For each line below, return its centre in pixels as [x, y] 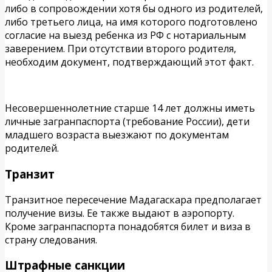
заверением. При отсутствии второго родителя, [121, 49]
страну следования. [51, 240]
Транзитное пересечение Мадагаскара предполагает [133, 199]
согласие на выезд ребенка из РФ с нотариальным [125, 36]
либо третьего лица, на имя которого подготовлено [131, 22]
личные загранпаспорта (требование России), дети [127, 122]
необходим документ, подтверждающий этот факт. [129, 62]
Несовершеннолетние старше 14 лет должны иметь [130, 108]
